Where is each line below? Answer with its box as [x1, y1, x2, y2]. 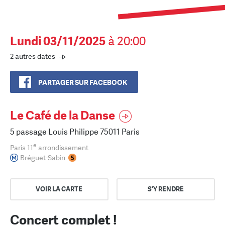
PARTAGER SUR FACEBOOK [38, 78, 127, 87]
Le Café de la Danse [10, 107, 115, 124]
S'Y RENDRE [148, 184, 184, 193]
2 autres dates [10, 52, 55, 61]
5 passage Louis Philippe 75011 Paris [10, 127, 140, 138]
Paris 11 [10, 143, 33, 152]
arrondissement [37, 143, 88, 152]
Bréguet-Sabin [20, 153, 65, 162]
